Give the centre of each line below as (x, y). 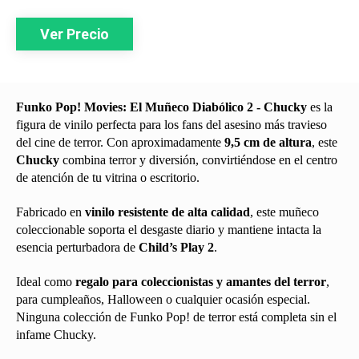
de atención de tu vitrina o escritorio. (108, 177)
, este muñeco (284, 212)
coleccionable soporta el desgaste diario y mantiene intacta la (169, 229)
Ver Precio (75, 34)
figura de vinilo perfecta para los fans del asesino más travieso (171, 124)
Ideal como (46, 281)
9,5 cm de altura (268, 142)
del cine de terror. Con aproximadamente (120, 142)
